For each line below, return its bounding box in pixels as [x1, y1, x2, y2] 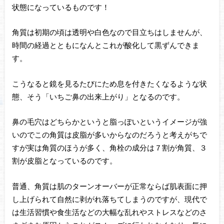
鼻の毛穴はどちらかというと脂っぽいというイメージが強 [11, 117, 207, 126]
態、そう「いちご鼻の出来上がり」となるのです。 [11, 91, 184, 101]
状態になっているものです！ [11, 2, 109, 11]
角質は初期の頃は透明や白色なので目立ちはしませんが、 [11, 27, 207, 37]
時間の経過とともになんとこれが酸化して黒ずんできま [11, 40, 199, 50]
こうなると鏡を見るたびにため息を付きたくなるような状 [11, 78, 207, 88]
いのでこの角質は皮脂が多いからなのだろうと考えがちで [11, 130, 207, 139]
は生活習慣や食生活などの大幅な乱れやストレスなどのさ [11, 207, 207, 216]
